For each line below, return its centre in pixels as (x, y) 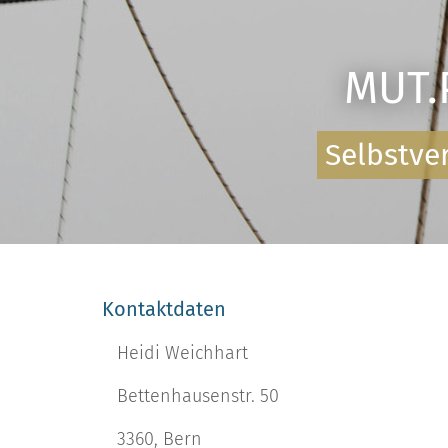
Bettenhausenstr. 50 (198, 396)
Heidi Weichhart (182, 353)
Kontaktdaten (164, 309)
